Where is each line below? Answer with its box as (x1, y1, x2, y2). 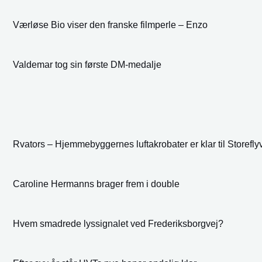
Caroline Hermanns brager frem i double (13, 178, 180, 189)
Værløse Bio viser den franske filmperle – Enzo (13, 20, 208, 30)
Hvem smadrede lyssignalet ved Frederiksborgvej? (13, 218, 223, 229)
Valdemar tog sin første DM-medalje (13, 60, 161, 70)
